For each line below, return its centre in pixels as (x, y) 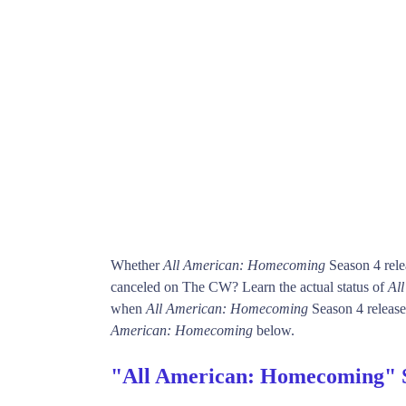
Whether (137, 265)
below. (274, 330)
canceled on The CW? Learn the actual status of (249, 286)
